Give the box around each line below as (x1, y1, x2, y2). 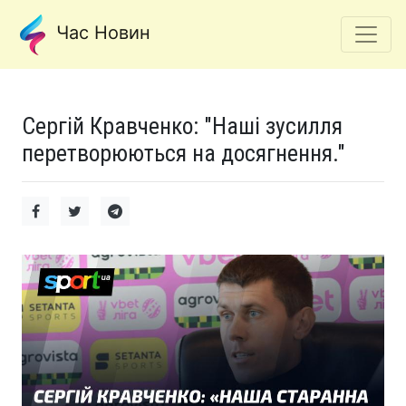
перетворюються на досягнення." (22, 140, 345, 167)
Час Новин (51, 22, 150, 44)
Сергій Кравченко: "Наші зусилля (22, 112, 343, 140)
